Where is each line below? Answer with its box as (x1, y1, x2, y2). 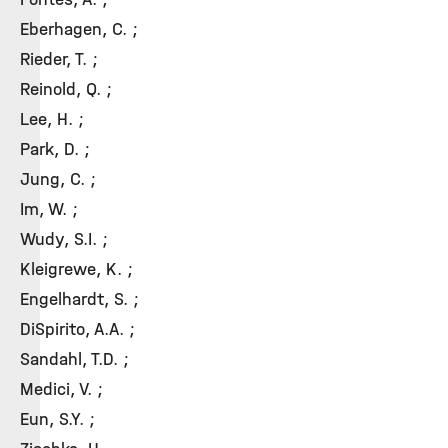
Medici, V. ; (20, 378, 103, 400)
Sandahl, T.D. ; (20, 348, 129, 370)
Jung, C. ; (20, 168, 96, 190)
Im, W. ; (20, 198, 78, 220)
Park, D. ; (20, 138, 90, 160)
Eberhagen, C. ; (20, 18, 138, 40)
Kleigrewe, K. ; (20, 258, 133, 280)
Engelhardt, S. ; (20, 288, 139, 310)
